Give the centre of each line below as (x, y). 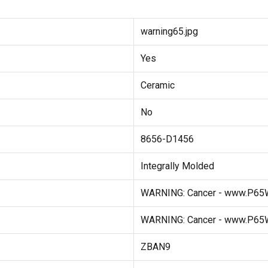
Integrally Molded (177, 166)
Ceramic (157, 86)
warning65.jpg (169, 32)
